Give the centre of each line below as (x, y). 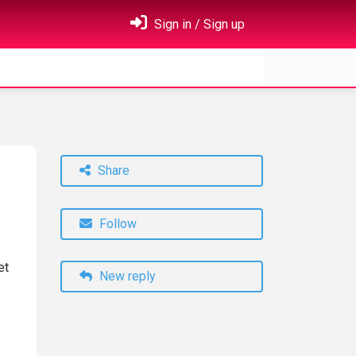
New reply (126, 276)
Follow (118, 224)
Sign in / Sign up (198, 24)
